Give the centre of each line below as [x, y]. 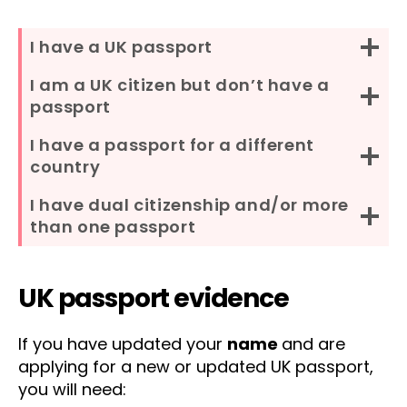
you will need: [72, 389]
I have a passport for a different [172, 144]
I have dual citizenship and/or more [189, 204]
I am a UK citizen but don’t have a [180, 84]
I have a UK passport [121, 46]
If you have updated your [123, 343]
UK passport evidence [154, 298]
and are [313, 343]
